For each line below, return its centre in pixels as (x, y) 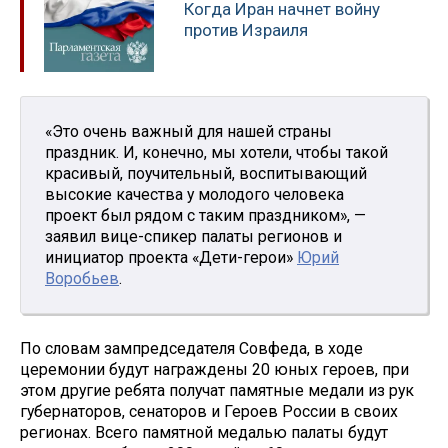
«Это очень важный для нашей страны (188, 131)
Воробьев (82, 278)
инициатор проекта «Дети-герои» (171, 257)
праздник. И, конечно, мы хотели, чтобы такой (216, 152)
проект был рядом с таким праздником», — (205, 215)
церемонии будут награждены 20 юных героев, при (214, 369)
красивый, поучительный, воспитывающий (206, 173)
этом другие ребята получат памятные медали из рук (217, 390)
